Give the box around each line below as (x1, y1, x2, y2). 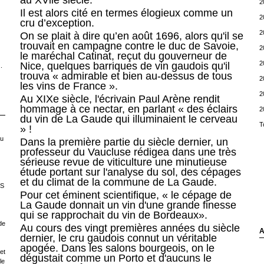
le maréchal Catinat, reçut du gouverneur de (19, 50, 227, 62)
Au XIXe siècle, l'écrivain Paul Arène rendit (19, 93, 220, 105)
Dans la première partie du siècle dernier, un (19, 136, 228, 148)
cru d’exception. (19, 17, 94, 29)
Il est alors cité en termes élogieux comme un (19, 7, 233, 19)
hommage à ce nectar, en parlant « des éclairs (19, 103, 237, 115)
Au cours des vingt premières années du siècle (19, 222, 240, 235)
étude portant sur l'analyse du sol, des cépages (19, 166, 241, 179)
